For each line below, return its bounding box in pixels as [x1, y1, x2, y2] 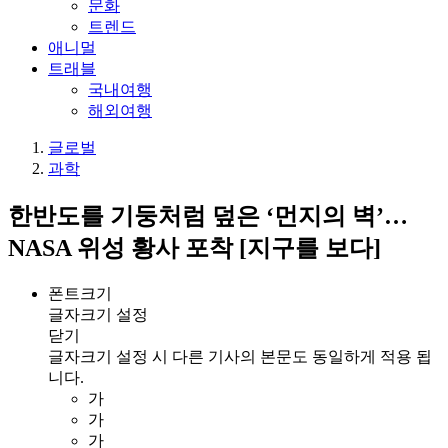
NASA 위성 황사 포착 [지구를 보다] [8, 234, 381, 261]
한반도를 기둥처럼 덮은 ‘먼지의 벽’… [8, 202, 408, 229]
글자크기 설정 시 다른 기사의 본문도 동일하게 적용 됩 [48, 347, 432, 365]
